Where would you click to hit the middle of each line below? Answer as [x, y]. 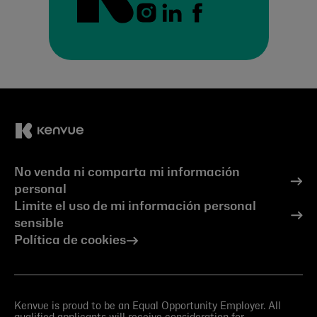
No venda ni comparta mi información [127, 173]
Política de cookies [70, 241]
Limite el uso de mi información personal [135, 207]
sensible [39, 224]
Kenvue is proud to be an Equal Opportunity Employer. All [148, 306]
